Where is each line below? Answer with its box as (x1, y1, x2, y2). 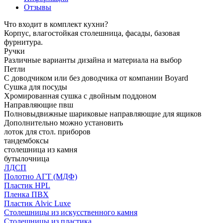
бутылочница (4, 154, 49, 163)
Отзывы (24, 2, 51, 11)
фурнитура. (4, 37, 43, 46)
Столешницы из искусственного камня (4, 208, 137, 217)
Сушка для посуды (4, 82, 67, 91)
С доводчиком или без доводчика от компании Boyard (4, 73, 188, 82)
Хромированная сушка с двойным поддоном (4, 91, 156, 100)
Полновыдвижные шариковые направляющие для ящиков (4, 109, 202, 118)
